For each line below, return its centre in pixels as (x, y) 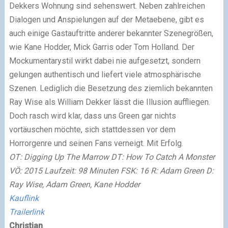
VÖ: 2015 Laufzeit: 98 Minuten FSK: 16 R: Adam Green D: (111, 170)
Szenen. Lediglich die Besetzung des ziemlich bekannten (111, 88)
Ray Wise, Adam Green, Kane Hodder (74, 184)
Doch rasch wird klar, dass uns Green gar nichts (92, 116)
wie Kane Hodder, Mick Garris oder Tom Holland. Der (102, 47)
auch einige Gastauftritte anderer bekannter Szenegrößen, (111, 33)
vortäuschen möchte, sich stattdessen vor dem (92, 129)
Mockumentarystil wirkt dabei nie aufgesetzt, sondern (105, 61)
